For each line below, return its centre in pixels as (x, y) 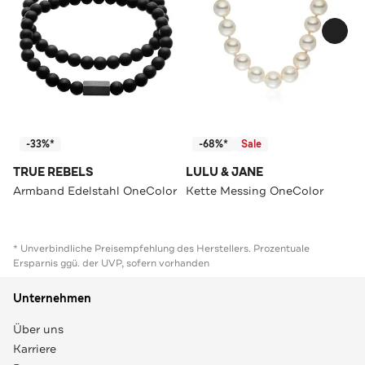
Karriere (35, 348)
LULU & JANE (224, 172)
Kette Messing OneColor (255, 190)
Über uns (38, 329)
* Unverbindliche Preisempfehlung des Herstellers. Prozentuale (161, 248)
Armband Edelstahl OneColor (95, 190)
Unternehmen (52, 298)
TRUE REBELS (53, 172)
